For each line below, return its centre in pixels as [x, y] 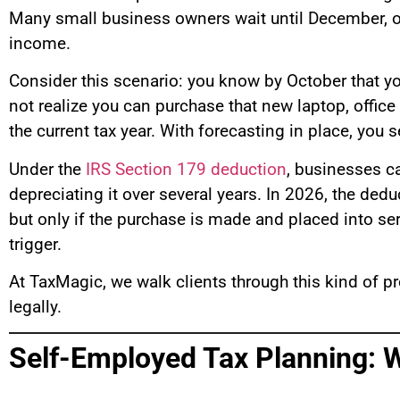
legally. [35, 307]
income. [40, 43]
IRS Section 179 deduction [186, 169]
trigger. [35, 244]
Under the [47, 169]
